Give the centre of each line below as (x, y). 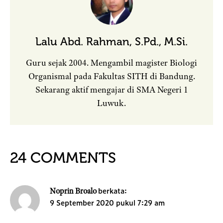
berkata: (112, 191)
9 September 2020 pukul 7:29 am (107, 203)
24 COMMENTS (63, 158)
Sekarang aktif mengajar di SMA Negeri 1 (111, 90)
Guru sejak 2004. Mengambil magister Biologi (111, 63)
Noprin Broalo (73, 191)
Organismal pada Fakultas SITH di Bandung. (111, 76)
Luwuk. (111, 103)
